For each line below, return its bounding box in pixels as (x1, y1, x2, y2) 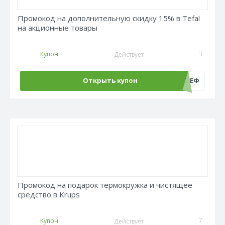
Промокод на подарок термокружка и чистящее (18, 180, 192, 190)
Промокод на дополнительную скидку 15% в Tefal (18, 13, 200, 23)
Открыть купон (82, 76, 138, 85)
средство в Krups (18, 189, 80, 199)
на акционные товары (18, 23, 97, 33)
